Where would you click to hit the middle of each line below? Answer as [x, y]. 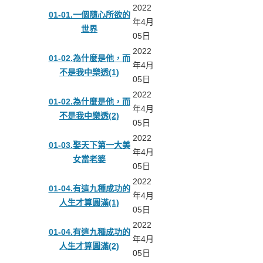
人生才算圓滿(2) [89, 246]
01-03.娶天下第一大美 [89, 145]
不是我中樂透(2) [89, 116]
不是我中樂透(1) [89, 73]
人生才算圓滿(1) [89, 203]
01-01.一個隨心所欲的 [89, 15]
